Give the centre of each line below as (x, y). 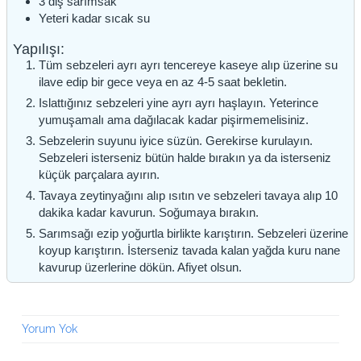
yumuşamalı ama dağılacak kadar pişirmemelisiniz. (173, 120)
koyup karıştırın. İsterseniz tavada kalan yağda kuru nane (189, 251)
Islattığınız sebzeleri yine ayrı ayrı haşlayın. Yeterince (178, 103)
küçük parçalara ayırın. (99, 175)
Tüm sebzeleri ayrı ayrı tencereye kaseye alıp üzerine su (188, 65)
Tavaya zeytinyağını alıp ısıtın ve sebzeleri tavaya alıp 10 (188, 196)
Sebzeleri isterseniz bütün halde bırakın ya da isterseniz (185, 158)
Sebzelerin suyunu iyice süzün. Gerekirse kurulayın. (175, 141)
